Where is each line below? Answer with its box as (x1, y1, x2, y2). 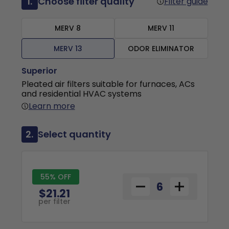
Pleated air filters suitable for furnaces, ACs (21, 78, 195, 90)
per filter (38, 196, 71, 207)
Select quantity (37, 128, 111, 141)
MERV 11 (148, 23, 175, 33)
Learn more (28, 100, 75, 112)
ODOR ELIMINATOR (128, 43, 195, 54)
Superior (21, 65, 57, 77)
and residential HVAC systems (21, 88, 142, 100)
